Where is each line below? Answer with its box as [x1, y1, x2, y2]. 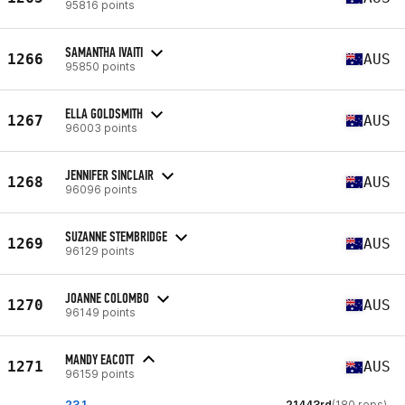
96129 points [65, 243, 135, 258]
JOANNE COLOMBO [65, 288, 149, 306]
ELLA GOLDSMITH [65, 104, 143, 122]
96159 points [65, 367, 135, 381]
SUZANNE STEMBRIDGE [65, 227, 167, 245]
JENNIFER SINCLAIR [65, 165, 154, 184]
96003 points [65, 120, 137, 135]
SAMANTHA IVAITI [65, 42, 143, 61]
